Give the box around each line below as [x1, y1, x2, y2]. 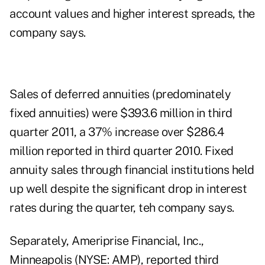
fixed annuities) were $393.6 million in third [9, 106, 232, 121]
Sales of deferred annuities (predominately [9, 87, 231, 102]
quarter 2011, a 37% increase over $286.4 [9, 125, 224, 140]
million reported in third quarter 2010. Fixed [9, 144, 234, 159]
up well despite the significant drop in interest [9, 182, 247, 196]
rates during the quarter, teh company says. [9, 201, 234, 215]
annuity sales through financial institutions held [9, 163, 254, 177]
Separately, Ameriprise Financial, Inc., [9, 234, 204, 248]
